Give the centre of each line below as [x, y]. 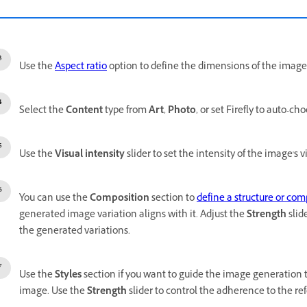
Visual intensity [90, 155]
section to [173, 199]
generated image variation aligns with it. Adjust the [133, 216]
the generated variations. [75, 232]
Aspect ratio [81, 67]
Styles [68, 276]
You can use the [54, 199]
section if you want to [129, 276]
